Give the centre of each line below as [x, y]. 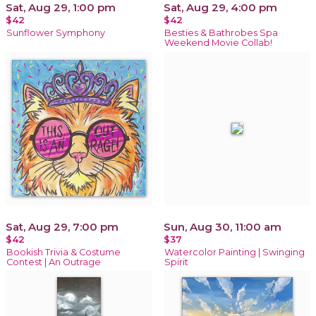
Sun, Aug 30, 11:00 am [223, 226]
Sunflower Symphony [56, 32]
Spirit [176, 262]
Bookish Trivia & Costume [63, 252]
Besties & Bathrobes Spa [221, 32]
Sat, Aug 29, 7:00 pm [62, 226]
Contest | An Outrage [54, 262]
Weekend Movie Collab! [218, 42]
